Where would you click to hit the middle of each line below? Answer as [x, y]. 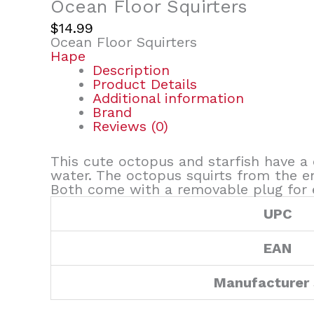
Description [131, 70]
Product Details [145, 84]
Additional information [168, 98]
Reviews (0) [130, 127]
